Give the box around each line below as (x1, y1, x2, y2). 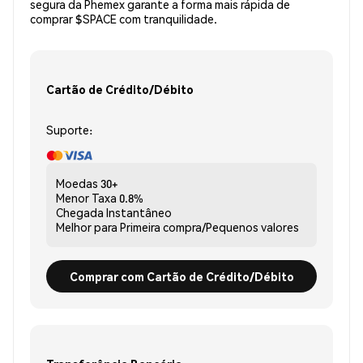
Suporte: (46, 122, 92, 138)
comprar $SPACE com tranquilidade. (30, 11, 217, 27)
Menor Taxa (56, 190, 117, 206)
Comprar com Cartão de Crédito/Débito (69, 268, 294, 284)
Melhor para (56, 220, 117, 235)
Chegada (56, 205, 104, 220)
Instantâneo (106, 205, 172, 220)
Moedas (56, 176, 98, 191)
